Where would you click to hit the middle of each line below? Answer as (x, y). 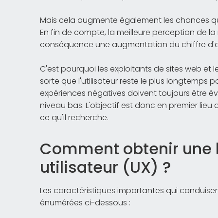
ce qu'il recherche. (74, 118)
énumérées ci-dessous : (85, 203)
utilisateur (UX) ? (105, 167)
